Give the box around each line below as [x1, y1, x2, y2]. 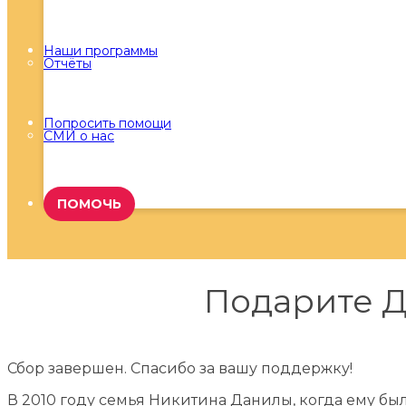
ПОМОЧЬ [57, 195, 121, 212]
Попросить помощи [43, 114, 171, 131]
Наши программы [43, 42, 158, 59]
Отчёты [43, 54, 92, 72]
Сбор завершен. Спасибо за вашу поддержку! [7, 359, 353, 377]
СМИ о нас [43, 127, 114, 144]
